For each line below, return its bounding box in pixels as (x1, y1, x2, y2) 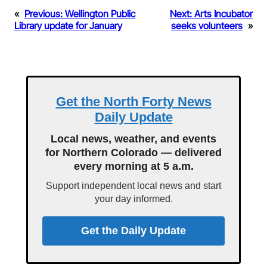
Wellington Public (65, 8, 135, 20)
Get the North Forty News (55, 94, 212, 110)
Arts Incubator (194, 8, 253, 20)
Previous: (24, 8, 63, 20)
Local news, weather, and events (51, 133, 216, 145)
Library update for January (14, 20, 122, 32)
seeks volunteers (171, 20, 243, 32)
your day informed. (94, 194, 173, 204)
